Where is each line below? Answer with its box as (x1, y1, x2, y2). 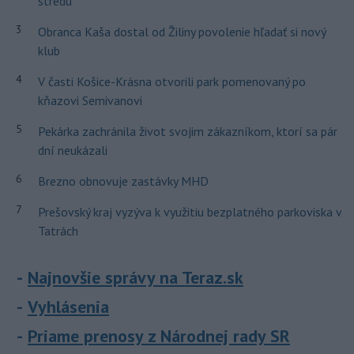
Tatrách (37, 223, 78, 239)
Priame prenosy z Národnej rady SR (28, 325, 290, 347)
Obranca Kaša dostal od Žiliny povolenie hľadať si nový (37, 24, 326, 40)
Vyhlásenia (28, 296, 109, 318)
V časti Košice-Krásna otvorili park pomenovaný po (37, 73, 306, 89)
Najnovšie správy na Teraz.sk (28, 266, 243, 288)
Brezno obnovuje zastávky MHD (37, 173, 209, 189)
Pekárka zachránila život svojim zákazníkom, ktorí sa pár (37, 123, 337, 139)
